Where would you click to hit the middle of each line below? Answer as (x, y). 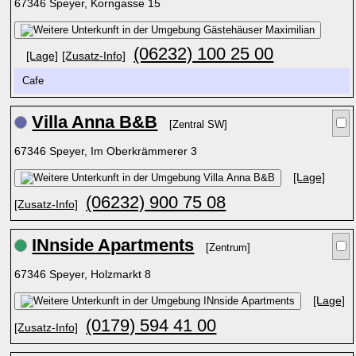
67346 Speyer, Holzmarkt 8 (85, 274)
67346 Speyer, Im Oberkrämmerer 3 (108, 151)
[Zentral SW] (199, 125)
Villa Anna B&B (95, 122)
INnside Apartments (113, 245)
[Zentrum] (228, 248)
